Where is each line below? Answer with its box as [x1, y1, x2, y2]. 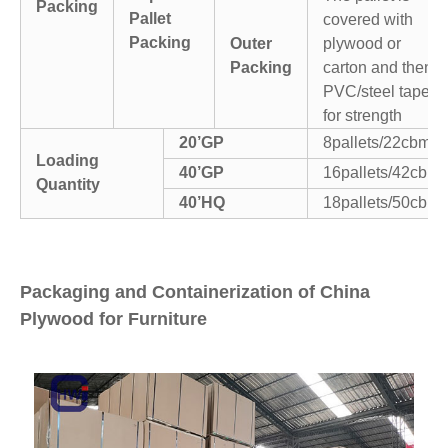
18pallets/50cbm [323, 193, 440, 211]
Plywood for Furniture [20, 308, 207, 329]
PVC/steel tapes [323, 82, 438, 100]
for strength [323, 106, 402, 124]
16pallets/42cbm [323, 163, 440, 181]
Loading [36, 151, 99, 169]
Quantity [36, 175, 100, 193]
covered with [323, 10, 413, 28]
